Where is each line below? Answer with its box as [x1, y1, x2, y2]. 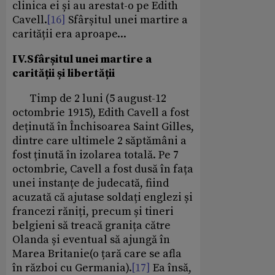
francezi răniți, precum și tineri [12, 204, 174, 219]
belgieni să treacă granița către [12, 219, 171, 233]
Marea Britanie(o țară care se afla [12, 247, 182, 261]
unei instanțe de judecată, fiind [12, 176, 169, 191]
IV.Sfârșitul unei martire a [12, 52, 152, 67]
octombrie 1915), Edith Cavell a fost [12, 106, 189, 120]
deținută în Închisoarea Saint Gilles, [12, 120, 194, 134]
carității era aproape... [12, 27, 126, 42]
